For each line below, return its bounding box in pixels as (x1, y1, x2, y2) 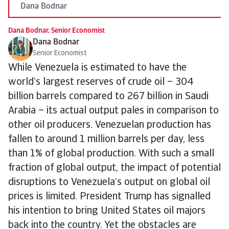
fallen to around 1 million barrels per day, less (8, 134, 204, 145)
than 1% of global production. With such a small (8, 149, 214, 159)
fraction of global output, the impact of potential (8, 163, 221, 173)
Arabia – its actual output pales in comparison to (8, 106, 219, 116)
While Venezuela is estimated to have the (8, 63, 187, 73)
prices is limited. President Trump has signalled (8, 192, 211, 202)
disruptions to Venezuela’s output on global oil (8, 177, 210, 188)
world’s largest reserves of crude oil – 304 (8, 77, 194, 87)
